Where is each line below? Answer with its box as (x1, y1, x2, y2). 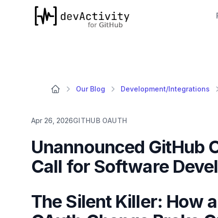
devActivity (31, 4, 72, 14)
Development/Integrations (121, 85, 210, 93)
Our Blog (76, 85, 105, 93)
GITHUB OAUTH (73, 116, 127, 125)
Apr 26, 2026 (31, 116, 73, 125)
